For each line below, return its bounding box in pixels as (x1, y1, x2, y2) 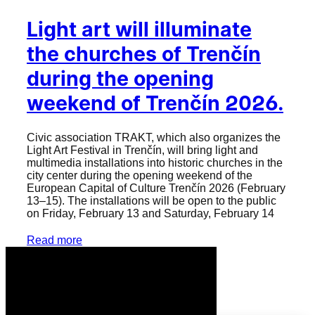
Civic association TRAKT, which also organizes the (27, 131, 281, 144)
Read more (27, 233, 82, 246)
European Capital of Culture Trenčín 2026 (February (27, 182, 285, 195)
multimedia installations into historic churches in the (27, 157, 283, 169)
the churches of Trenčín (27, 41, 261, 66)
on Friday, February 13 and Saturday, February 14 (27, 207, 274, 220)
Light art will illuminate (27, 16, 252, 41)
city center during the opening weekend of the (27, 169, 252, 182)
